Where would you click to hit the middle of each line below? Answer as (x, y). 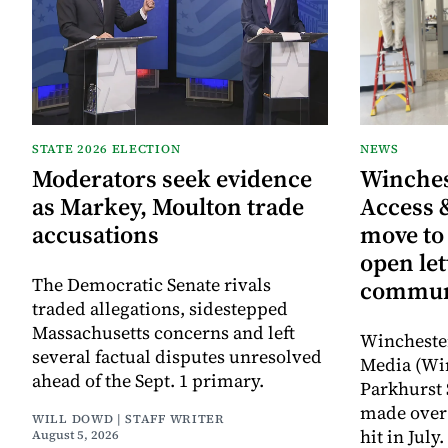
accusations (95, 235)
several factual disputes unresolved (177, 357)
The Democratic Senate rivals (151, 285)
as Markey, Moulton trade (168, 207)
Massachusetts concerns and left (163, 333)
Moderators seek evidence (172, 179)
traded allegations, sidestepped (160, 309)
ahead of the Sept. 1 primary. (148, 381)
